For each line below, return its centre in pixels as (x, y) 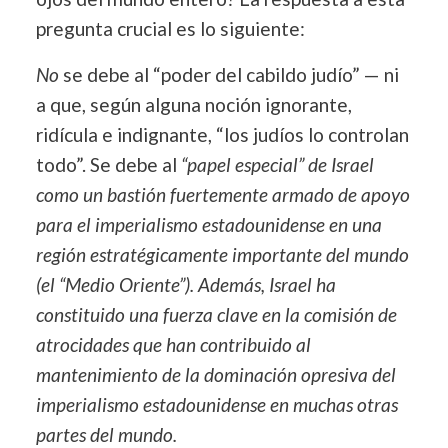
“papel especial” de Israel (277, 164)
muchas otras (345, 404)
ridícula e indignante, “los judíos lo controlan (222, 134)
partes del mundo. (106, 434)
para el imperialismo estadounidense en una (208, 224)
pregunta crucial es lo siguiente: (170, 28)
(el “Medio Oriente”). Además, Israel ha (185, 284)
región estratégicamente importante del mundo (222, 254)
